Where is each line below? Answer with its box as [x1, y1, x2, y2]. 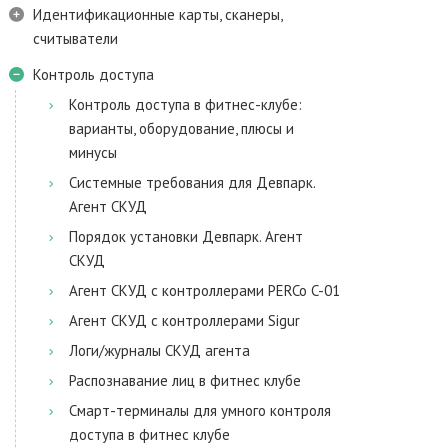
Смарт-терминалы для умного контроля [69, 401, 331, 420]
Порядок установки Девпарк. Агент [69, 227, 303, 246]
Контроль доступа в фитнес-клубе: [69, 95, 302, 114]
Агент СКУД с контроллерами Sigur [69, 311, 300, 330]
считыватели [33, 29, 118, 48]
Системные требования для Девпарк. [69, 173, 315, 192]
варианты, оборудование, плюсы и [69, 119, 294, 138]
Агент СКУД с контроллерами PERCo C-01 [69, 281, 340, 300]
